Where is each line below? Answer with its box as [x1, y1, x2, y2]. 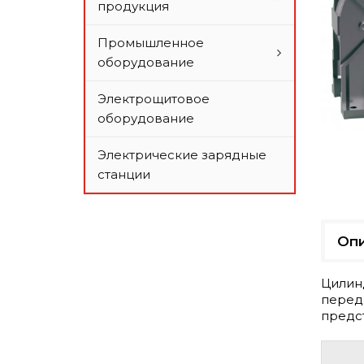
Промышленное [97, 35, 204, 50]
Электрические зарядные [97, 147, 266, 162]
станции [97, 167, 150, 182]
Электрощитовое [97, 91, 210, 106]
